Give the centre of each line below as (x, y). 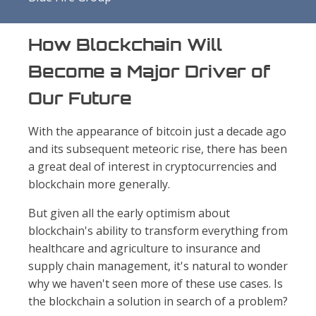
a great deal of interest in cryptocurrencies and (152, 167)
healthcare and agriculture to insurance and (144, 249)
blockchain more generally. (99, 184)
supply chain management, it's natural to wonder (158, 266)
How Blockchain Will (125, 45)
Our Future (80, 98)
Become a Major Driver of (149, 72)
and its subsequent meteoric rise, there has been (158, 149)
